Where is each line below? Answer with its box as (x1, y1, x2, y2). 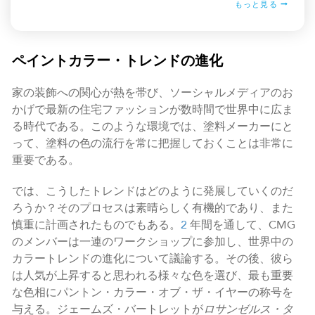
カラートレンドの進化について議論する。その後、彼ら (12, 251, 293, 267)
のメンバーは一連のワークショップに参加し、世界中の (12, 234, 293, 250)
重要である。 (12, 153, 79, 169)
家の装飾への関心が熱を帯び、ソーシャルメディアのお (12, 85, 293, 101)
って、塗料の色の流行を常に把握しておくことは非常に (12, 136, 293, 152)
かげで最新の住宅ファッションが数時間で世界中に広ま (12, 102, 293, 118)
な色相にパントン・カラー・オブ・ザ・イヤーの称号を (12, 285, 293, 301)
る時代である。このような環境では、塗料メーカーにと (12, 119, 293, 135)
